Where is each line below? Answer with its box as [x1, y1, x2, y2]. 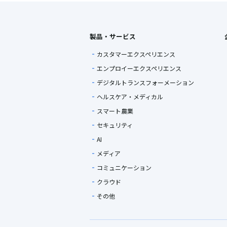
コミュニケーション [97, 163, 152, 172]
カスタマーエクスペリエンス [97, 50, 175, 59]
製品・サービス [90, 31, 136, 42]
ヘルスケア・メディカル [97, 92, 163, 101]
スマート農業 [97, 106, 133, 116]
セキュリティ [97, 121, 133, 130]
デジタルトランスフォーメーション [97, 78, 194, 87]
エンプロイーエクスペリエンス [97, 64, 181, 73]
